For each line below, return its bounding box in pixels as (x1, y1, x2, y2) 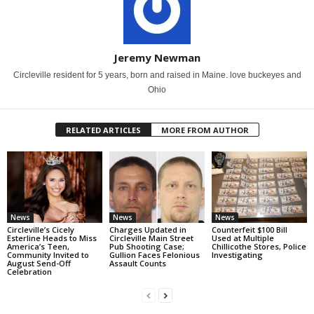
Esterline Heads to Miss (7, 232, 97, 243)
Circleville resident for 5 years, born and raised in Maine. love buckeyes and (13, 70, 301, 80)
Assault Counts (109, 257, 166, 268)
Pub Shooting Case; (109, 240, 184, 252)
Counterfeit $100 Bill (211, 224, 287, 235)
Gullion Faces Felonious (109, 249, 200, 260)
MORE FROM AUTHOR (161, 125, 249, 135)
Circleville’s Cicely (7, 224, 74, 235)
